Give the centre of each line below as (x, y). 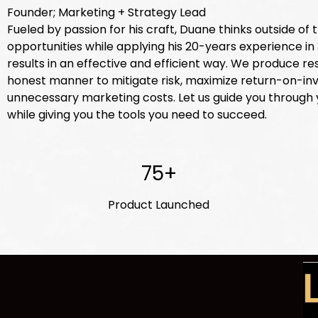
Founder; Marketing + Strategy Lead (106, 12)
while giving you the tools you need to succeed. (137, 114)
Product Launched (159, 204)
